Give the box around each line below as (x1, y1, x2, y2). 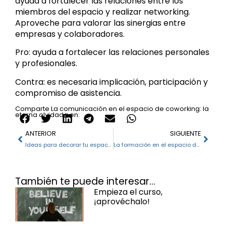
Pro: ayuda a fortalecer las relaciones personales (15, 46, 209, 59)
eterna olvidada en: (15, 110, 80, 120)
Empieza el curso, (93, 186, 162, 198)
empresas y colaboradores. (15, 28, 125, 40)
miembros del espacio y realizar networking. (15, 6, 190, 18)
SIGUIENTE (170, 129, 201, 138)
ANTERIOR (25, 129, 56, 138)
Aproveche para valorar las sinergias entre (15, 17, 186, 29)
